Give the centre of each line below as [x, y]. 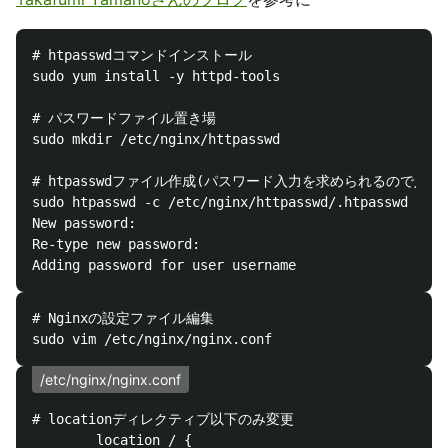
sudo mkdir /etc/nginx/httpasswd [156, 138]
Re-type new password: [120, 243]
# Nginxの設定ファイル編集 [123, 317]
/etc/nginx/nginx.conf [110, 379]
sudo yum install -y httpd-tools [156, 75]
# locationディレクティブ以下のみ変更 [163, 418]
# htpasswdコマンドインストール [142, 54]
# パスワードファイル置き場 [124, 117]
